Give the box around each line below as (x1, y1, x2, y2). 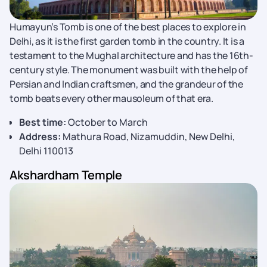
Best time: (19, 116, 66, 129)
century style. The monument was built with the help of (10, 63, 248, 76)
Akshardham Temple (10, 167, 123, 183)
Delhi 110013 (19, 144, 73, 157)
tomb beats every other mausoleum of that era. (10, 92, 213, 105)
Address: (19, 130, 61, 143)
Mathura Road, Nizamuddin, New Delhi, (61, 130, 235, 143)
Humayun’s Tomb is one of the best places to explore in (10, 20, 246, 33)
